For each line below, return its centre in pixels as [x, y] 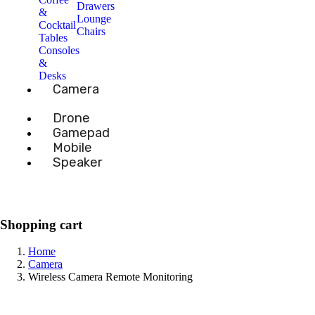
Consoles [59, 51]
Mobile [72, 148]
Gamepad [81, 133]
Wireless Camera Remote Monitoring [110, 276]
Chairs [91, 32]
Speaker [78, 163]
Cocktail [57, 25]
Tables [53, 38]
